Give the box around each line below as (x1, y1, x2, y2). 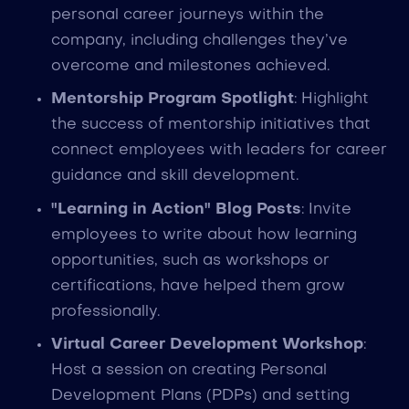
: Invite (300, 201, 351, 217)
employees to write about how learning (50, 226, 357, 243)
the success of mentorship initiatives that (50, 117, 371, 133)
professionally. (50, 303, 160, 320)
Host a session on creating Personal (50, 362, 327, 379)
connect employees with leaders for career (50, 142, 387, 159)
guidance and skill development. (50, 168, 299, 184)
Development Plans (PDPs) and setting (50, 388, 350, 404)
